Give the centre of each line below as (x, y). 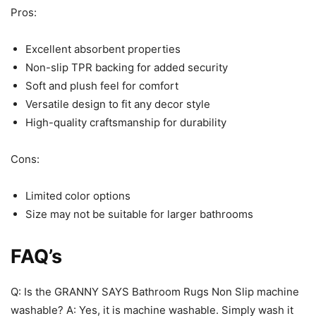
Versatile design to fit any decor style (118, 104)
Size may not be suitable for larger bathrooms (139, 214)
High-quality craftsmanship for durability (126, 123)
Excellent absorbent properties (103, 49)
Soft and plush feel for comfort (102, 86)
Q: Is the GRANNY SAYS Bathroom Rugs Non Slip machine (155, 292)
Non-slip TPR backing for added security (127, 68)
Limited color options (78, 196)
